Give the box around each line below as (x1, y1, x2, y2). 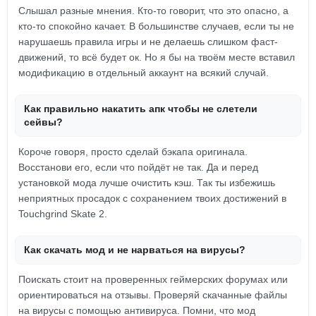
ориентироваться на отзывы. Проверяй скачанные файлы (18, 289, 287, 300)
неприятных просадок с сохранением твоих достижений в (18, 193, 286, 204)
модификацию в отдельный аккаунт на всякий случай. (18, 67, 269, 78)
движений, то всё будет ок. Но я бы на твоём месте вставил (18, 51, 295, 63)
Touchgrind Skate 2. (18, 208, 107, 219)
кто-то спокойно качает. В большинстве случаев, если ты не (18, 20, 294, 32)
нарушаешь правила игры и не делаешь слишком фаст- (18, 36, 278, 47)
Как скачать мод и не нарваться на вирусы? (24, 244, 245, 255)
